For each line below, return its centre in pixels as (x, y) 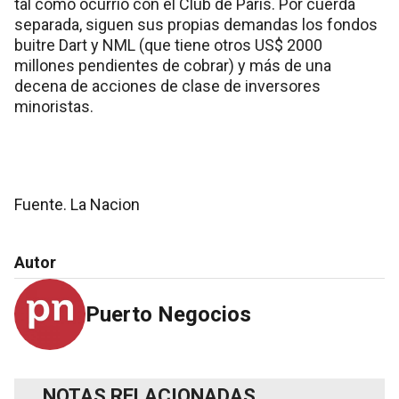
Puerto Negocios (168, 315)
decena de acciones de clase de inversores (167, 86)
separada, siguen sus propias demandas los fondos (196, 25)
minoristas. (54, 107)
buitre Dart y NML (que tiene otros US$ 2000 (168, 45)
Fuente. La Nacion (77, 205)
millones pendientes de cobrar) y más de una (173, 66)
